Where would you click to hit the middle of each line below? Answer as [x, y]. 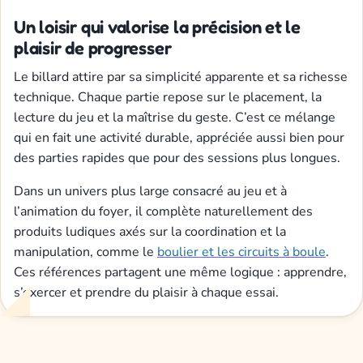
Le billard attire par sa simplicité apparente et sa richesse [181, 77]
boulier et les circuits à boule [241, 252]
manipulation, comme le [85, 252]
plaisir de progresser [93, 47]
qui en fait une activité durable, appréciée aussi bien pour [179, 137]
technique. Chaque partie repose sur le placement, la [168, 97]
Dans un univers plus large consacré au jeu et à [150, 191]
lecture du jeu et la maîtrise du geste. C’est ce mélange [175, 117]
